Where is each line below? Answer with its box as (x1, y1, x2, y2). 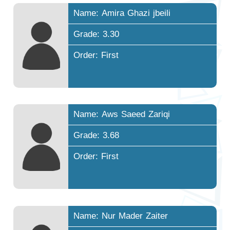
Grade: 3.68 (73, 127, 120, 144)
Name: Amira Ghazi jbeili (73, 5, 171, 22)
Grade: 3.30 (73, 26, 120, 43)
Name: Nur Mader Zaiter (73, 207, 168, 224)
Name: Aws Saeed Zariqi (73, 106, 170, 123)
